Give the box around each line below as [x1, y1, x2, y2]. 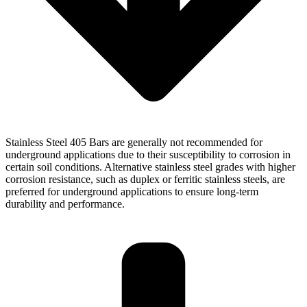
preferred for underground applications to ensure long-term [5, 185, 258, 197]
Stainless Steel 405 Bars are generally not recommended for [5, 136, 262, 148]
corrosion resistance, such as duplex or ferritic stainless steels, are [5, 173, 285, 185]
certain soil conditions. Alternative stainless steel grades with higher [5, 160, 295, 173]
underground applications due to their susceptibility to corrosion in [5, 148, 291, 160]
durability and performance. [5, 197, 125, 210]
